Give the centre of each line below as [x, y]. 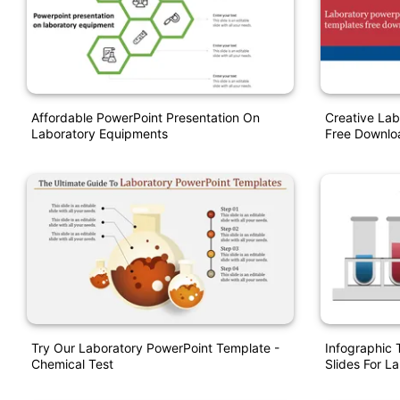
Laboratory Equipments [100, 134]
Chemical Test [72, 363]
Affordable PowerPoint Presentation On [146, 118]
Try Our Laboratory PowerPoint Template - [155, 347]
